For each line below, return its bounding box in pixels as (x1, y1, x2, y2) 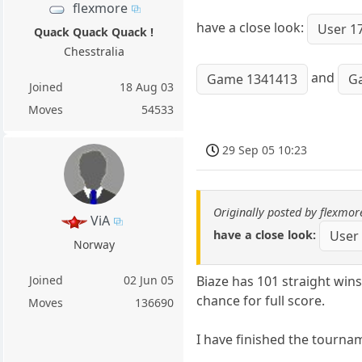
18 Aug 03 (120, 79, 175, 95)
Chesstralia (63, 44, 124, 59)
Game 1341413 (207, 70, 298, 89)
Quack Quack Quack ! (34, 24, 154, 40)
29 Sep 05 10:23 (222, 141, 308, 158)
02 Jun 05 (124, 272, 175, 288)
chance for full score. (196, 291, 326, 309)
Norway (73, 237, 115, 253)
